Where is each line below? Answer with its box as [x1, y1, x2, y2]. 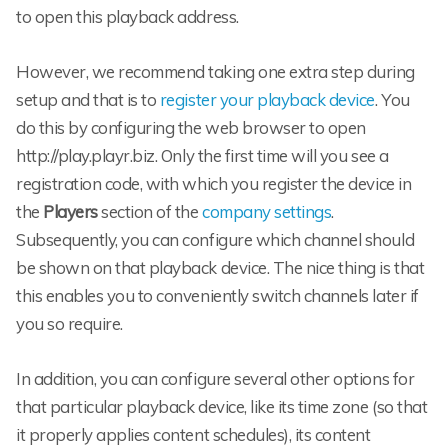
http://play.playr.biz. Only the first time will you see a [16, 145, 389, 167]
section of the [97, 201, 203, 223]
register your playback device [159, 89, 376, 111]
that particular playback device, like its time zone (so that [16, 396, 428, 418]
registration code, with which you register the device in [16, 173, 412, 195]
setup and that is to [16, 89, 160, 111]
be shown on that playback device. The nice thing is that [16, 257, 425, 279]
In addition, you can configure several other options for [16, 368, 415, 390]
